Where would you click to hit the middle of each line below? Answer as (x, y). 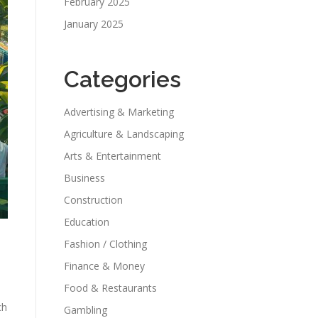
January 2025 (94, 24)
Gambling (86, 310)
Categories (122, 79)
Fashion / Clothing (105, 244)
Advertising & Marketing (119, 112)
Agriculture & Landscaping (124, 134)
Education (87, 222)
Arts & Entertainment (113, 156)
